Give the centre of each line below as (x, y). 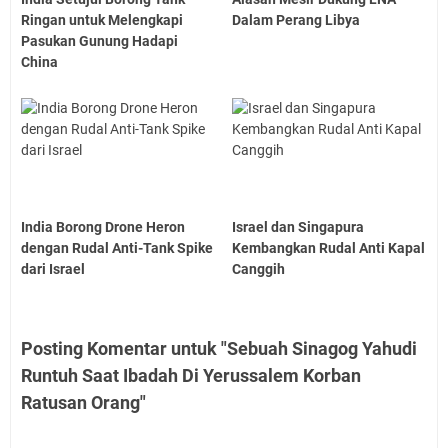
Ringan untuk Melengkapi (102, 19)
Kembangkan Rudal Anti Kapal (329, 248)
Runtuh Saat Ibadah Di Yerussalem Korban (191, 376)
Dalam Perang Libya (296, 19)
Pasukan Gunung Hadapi (99, 40)
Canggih (259, 269)
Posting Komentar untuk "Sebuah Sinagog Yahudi (219, 349)
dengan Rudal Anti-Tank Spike (117, 248)
